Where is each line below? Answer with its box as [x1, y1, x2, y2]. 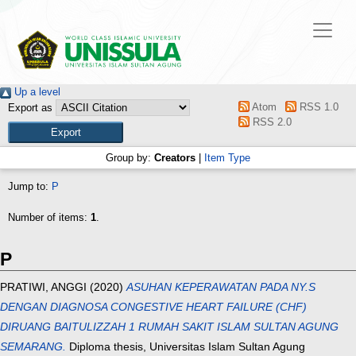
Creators [154, 152, 195, 164]
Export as [8, 102, 52, 114]
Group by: [106, 152, 154, 164]
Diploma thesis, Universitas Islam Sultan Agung [66, 340, 305, 354]
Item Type [204, 152, 250, 164]
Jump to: [8, 180, 52, 193]
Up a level [11, 86, 60, 99]
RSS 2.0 [250, 116, 292, 129]
